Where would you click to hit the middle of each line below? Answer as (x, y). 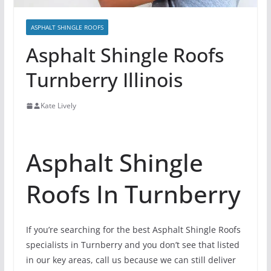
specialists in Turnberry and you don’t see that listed (132, 245)
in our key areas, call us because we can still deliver (131, 260)
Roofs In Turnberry (133, 194)
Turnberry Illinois (104, 80)
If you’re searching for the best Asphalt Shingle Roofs (133, 230)
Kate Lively (58, 106)
